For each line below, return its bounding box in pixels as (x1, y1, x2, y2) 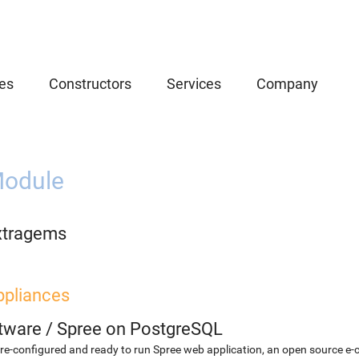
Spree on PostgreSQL (57, 319, 223, 339)
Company (256, 75, 318, 92)
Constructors (49, 75, 131, 92)
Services (167, 75, 221, 92)
